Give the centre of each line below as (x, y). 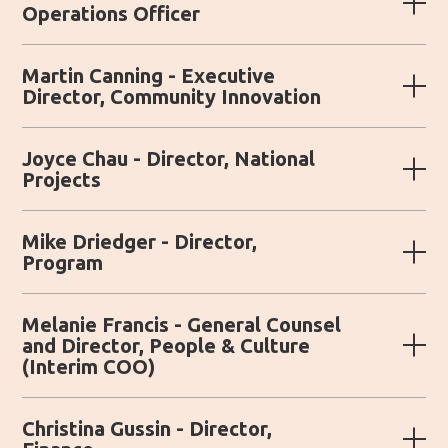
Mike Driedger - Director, (140, 241)
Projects (62, 179)
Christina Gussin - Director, (147, 428)
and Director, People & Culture (166, 345)
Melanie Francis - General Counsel (182, 324)
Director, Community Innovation (172, 96)
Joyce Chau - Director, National (169, 158)
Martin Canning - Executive (149, 75)
